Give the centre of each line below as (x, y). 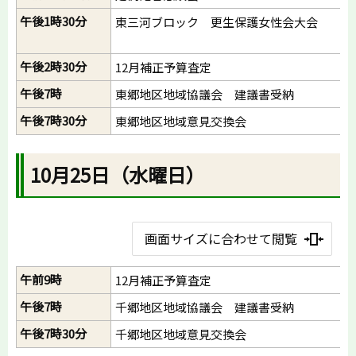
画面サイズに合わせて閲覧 (221, 239)
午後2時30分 (53, 67)
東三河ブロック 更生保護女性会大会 (217, 22)
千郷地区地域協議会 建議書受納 (205, 308)
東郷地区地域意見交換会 (181, 122)
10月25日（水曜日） (118, 175)
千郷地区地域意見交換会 (181, 335)
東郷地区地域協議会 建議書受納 (205, 95)
